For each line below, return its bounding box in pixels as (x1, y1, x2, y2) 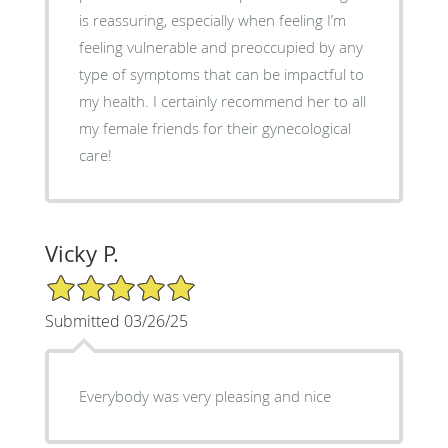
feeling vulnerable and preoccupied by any (78, 36, 363, 57)
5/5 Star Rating (44, 271, 144, 291)
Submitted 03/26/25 (44, 309, 188, 332)
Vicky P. (44, 238, 119, 268)
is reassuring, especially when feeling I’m (78, 9, 346, 30)
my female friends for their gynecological (78, 117, 351, 138)
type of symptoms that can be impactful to (78, 63, 364, 84)
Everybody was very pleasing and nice (78, 385, 331, 406)
